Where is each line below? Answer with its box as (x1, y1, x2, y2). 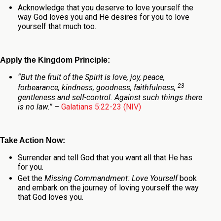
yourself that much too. (17, 22, 96, 32)
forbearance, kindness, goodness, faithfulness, (17, 83, 176, 93)
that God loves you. (17, 192, 83, 202)
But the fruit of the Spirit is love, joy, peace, (20, 73, 165, 82)
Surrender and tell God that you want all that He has (17, 152, 192, 162)
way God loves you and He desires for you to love (17, 12, 189, 22)
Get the (17, 174, 44, 184)
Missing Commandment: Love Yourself (44, 174, 178, 184)
